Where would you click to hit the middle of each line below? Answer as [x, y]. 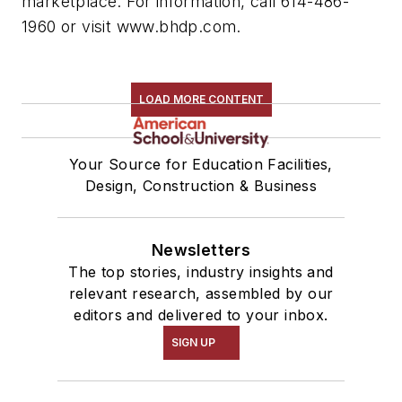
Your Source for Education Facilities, [201, 165]
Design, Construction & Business [201, 186]
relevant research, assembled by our [201, 294]
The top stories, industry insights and [201, 272]
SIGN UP [193, 343]
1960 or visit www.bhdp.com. [131, 27]
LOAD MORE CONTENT [201, 100]
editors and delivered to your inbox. [201, 315]
